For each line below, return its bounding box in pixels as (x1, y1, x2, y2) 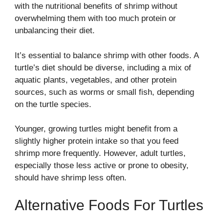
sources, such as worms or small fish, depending (15, 87, 194, 97)
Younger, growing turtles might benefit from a (15, 124, 177, 134)
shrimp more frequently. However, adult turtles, (15, 149, 186, 158)
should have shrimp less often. (15, 173, 127, 183)
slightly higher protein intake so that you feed (15, 136, 178, 146)
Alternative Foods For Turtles (15, 197, 203, 213)
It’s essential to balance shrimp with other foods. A (15, 50, 198, 60)
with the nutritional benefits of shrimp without (15, 1, 177, 11)
